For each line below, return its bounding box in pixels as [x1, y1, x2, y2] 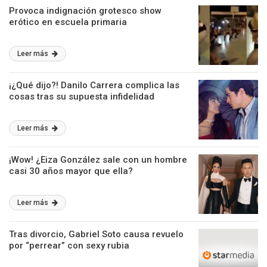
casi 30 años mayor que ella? [9, 166, 133, 176]
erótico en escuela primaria [9, 17, 127, 27]
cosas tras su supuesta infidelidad [9, 91, 154, 102]
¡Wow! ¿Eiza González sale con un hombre [9, 154, 187, 165]
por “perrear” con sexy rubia [9, 240, 129, 251]
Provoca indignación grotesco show [9, 5, 162, 16]
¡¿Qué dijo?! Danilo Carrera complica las [9, 80, 179, 91]
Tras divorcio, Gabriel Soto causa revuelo [9, 229, 184, 240]
